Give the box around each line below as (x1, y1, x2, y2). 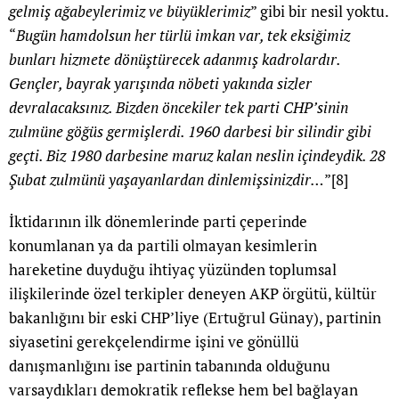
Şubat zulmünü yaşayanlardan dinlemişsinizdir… (9, 169, 324, 191)
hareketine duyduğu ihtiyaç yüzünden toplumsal (9, 259, 337, 281)
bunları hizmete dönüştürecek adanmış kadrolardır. (9, 49, 340, 70)
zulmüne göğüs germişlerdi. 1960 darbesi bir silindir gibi (9, 121, 371, 142)
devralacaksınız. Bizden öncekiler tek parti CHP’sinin (9, 97, 348, 118)
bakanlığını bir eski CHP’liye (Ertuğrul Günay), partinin (9, 307, 381, 329)
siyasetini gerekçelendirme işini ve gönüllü (9, 331, 299, 353)
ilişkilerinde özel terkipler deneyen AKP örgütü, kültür (9, 283, 377, 305)
